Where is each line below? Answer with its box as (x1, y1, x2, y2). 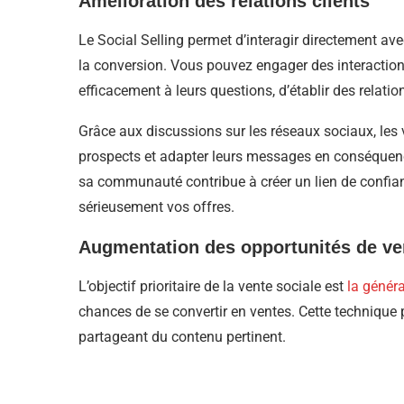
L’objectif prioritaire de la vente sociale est (78, 278, 347, 296)
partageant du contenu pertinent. (78, 328, 286, 346)
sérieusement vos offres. (78, 198, 234, 216)
